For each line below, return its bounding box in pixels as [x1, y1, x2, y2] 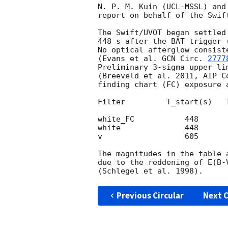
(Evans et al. [98, 54, 162, 64]
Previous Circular [116, 190, 184, 202]
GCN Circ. [162, 54, 208, 64]
